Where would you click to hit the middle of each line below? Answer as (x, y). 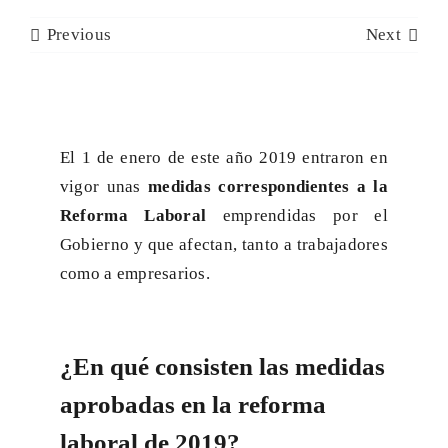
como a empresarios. (134, 274)
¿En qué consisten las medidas (222, 367)
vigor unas (104, 187)
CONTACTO (395, 34)
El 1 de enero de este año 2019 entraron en (224, 158)
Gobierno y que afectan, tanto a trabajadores (224, 245)
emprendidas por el (297, 216)
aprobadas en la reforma (192, 405)
